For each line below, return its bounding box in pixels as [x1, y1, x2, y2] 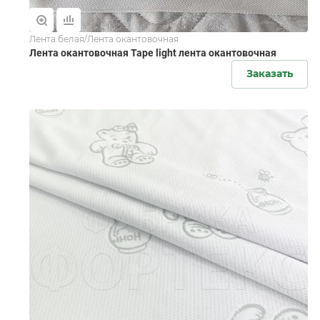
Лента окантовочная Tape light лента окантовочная [29, 47, 276, 59]
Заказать [246, 67, 293, 81]
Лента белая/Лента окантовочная [29, 34, 179, 45]
